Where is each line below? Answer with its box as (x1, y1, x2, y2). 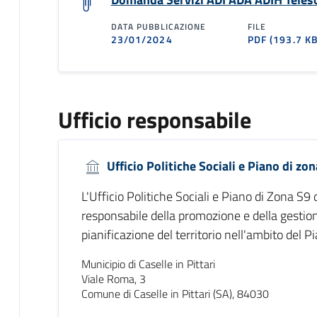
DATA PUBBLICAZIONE (110, 19, 207, 33)
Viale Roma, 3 (81, 270, 146, 288)
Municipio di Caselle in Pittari (81, 255, 215, 273)
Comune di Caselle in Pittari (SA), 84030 (81, 285, 269, 303)
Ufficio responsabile (57, 102, 251, 137)
